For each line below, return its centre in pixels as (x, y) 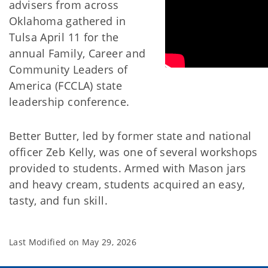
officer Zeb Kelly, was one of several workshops (133, 152)
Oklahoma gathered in (68, 21)
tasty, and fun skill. (58, 201)
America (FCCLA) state (66, 86)
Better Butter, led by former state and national (130, 136)
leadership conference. (69, 102)
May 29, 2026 (109, 242)
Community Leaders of (68, 70)
